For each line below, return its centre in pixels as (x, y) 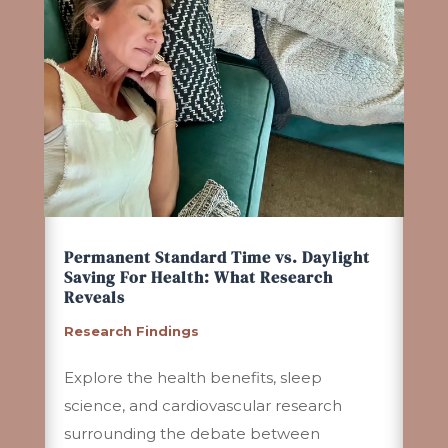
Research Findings (131, 331)
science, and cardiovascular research (202, 406)
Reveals (94, 297)
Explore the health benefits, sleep (192, 378)
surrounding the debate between (191, 434)
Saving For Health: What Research (198, 277)
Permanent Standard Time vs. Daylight (216, 257)
